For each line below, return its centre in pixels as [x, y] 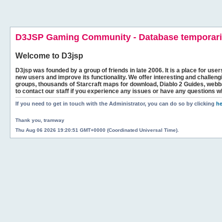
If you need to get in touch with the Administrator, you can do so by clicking [116, 104]
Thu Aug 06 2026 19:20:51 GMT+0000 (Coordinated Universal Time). [97, 130]
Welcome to [38, 56]
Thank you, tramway [40, 120]
